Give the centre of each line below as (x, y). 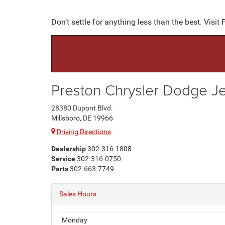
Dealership (69, 149)
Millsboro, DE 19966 (82, 118)
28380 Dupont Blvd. (82, 108)
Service (63, 159)
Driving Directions (83, 132)
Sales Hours (78, 194)
